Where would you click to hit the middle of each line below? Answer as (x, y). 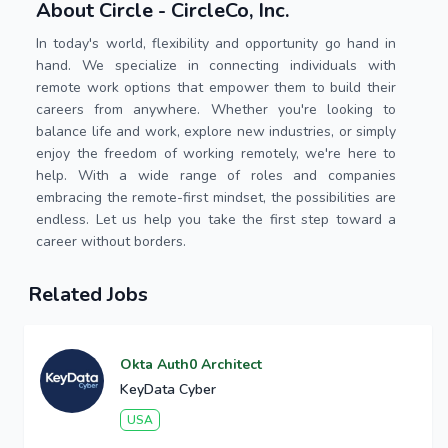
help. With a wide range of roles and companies (216, 175)
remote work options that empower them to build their (216, 87)
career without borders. (111, 241)
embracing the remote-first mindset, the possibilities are (216, 197)
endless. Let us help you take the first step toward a (216, 219)
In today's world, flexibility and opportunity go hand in (216, 43)
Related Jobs (88, 294)
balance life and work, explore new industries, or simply (216, 131)
